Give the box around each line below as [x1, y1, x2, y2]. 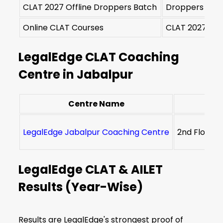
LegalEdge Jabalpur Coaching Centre [23, 126, 170, 138]
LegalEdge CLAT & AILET [18, 161, 163, 178]
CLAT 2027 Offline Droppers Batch [23, 1, 157, 13]
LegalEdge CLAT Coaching [18, 49, 180, 66]
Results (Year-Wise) [18, 179, 143, 196]
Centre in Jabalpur [18, 66, 133, 83]
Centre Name [68, 98, 124, 110]
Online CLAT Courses [23, 22, 104, 34]
